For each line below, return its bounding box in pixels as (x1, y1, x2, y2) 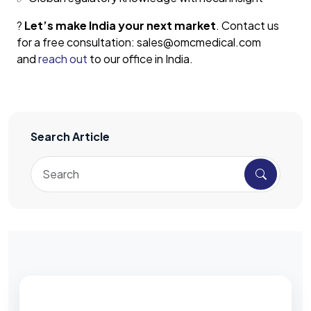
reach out (38, 51, 87, 67)
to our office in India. (87, 51, 193, 67)
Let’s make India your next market (24, 18, 216, 33)
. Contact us (216, 18, 279, 33)
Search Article (31, 129, 110, 144)
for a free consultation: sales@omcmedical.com (17, 35, 261, 50)
